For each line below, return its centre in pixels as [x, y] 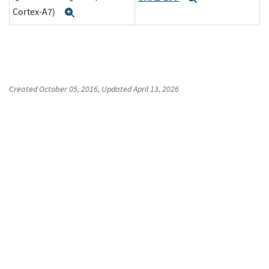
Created [24, 89]
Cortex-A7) [35, 12]
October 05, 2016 [68, 89]
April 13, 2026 [156, 89]
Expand [95, 13]
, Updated [116, 89]
